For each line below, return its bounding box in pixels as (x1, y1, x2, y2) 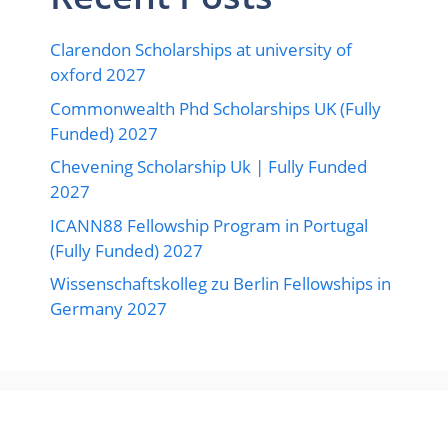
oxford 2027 (50, 63, 146, 87)
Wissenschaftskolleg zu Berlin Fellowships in (50, 272, 391, 296)
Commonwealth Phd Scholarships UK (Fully (50, 96, 381, 120)
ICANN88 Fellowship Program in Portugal (50, 213, 368, 237)
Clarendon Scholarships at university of (50, 38, 352, 62)
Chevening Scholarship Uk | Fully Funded (50, 155, 367, 179)
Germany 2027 (50, 297, 167, 321)
